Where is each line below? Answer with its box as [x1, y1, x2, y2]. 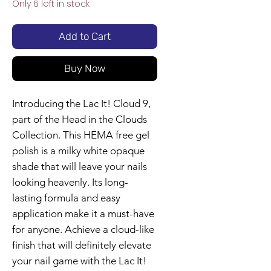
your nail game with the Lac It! [12, 255, 146, 267]
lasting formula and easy [12, 192, 120, 204]
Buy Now [64, 62, 105, 75]
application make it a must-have [12, 207, 154, 220]
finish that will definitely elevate [12, 239, 151, 252]
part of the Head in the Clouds [12, 113, 147, 126]
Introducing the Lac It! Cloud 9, [12, 97, 151, 110]
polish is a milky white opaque [12, 145, 145, 157]
